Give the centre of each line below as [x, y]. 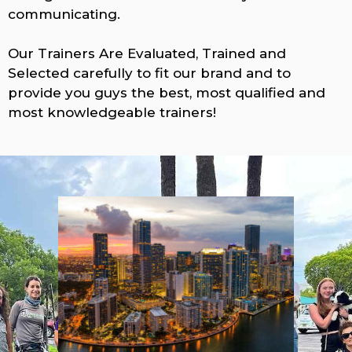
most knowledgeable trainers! [112, 113]
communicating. [64, 15]
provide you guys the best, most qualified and [167, 93]
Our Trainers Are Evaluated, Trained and [147, 54]
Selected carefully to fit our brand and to [149, 73]
